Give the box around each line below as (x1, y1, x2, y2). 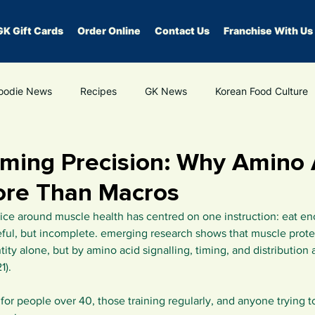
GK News (145, 84, 187, 97)
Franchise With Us (224, 25, 313, 37)
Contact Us (155, 25, 210, 37)
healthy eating (170, 141, 236, 153)
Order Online (77, 25, 141, 37)
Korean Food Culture (215, 84, 308, 97)
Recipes (80, 84, 117, 97)
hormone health (71, 141, 142, 153)
